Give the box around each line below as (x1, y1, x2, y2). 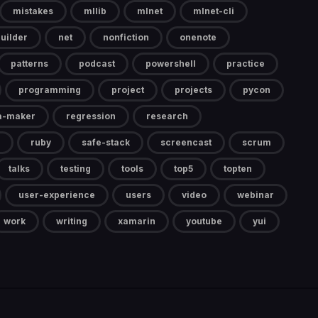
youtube (186, 216, 222, 227)
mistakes (13, 6, 53, 17)
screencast (160, 137, 212, 148)
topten (224, 163, 252, 175)
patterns (11, 58, 48, 70)
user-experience (18, 190, 95, 201)
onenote (180, 32, 216, 43)
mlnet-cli (193, 6, 234, 17)
